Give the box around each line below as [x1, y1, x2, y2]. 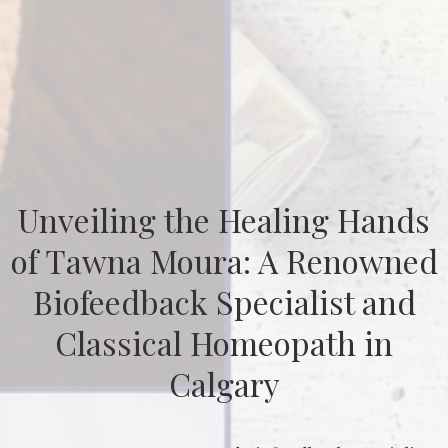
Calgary [168, 362, 280, 406]
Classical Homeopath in [55, 321, 393, 365]
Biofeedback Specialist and [32, 280, 416, 324]
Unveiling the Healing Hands [18, 198, 430, 242]
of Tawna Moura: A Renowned [10, 239, 438, 283]
